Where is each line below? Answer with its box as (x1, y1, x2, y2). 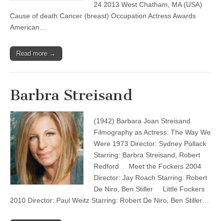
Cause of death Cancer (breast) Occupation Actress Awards (10, 12, 196, 20)
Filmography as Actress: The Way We (94, 128, 211, 136)
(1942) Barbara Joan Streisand (94, 117, 190, 125)
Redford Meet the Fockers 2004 (94, 162, 201, 170)
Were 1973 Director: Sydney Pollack (94, 140, 206, 147)
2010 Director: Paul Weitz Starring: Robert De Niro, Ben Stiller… (10, 196, 209, 204)
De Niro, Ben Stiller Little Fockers (94, 185, 205, 193)
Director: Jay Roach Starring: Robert (94, 174, 207, 182)
